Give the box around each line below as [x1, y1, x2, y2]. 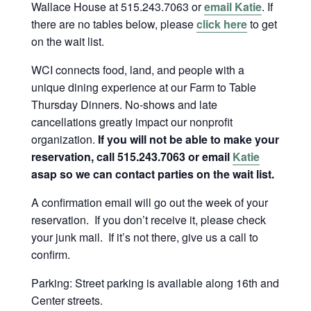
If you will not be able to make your [97, 131, 279, 147]
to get [246, 15, 277, 32]
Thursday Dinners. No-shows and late [31, 96, 217, 112]
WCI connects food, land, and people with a [31, 61, 244, 78]
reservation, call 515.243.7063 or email [31, 148, 233, 165]
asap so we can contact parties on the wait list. [31, 165, 274, 182]
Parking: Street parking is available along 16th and [31, 274, 279, 291]
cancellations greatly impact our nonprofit [31, 113, 233, 130]
